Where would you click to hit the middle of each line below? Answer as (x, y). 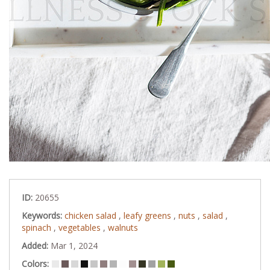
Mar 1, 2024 (74, 245)
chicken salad (92, 215)
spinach (38, 227)
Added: (36, 245)
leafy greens (149, 215)
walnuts (123, 227)
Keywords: (43, 215)
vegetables (81, 227)
